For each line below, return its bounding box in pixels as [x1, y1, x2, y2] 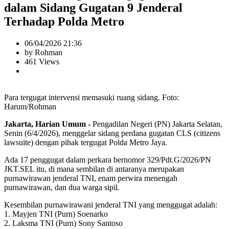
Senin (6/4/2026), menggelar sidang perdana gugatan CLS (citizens [4, 129, 220, 138]
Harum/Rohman [4, 102, 56, 111]
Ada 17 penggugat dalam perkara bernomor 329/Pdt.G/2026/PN [4, 155, 211, 165]
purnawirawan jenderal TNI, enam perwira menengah [4, 174, 177, 183]
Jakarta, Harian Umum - [4, 120, 90, 129]
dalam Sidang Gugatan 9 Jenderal [4, 1, 182, 15]
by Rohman [25, 48, 62, 57]
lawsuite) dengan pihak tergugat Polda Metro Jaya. [4, 138, 167, 147]
